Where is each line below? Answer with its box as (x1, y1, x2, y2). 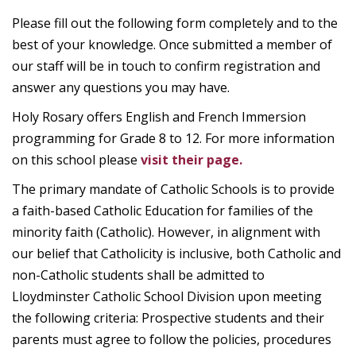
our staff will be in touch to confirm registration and (12, 56, 320, 75)
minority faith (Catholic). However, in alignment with (12, 222, 320, 241)
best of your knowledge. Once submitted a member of (12, 35, 332, 53)
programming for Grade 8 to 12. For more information (12, 129, 335, 147)
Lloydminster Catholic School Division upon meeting (12, 287, 322, 305)
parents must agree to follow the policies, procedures (12, 330, 331, 348)
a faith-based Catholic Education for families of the (12, 201, 313, 219)
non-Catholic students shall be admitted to (12, 265, 265, 284)
